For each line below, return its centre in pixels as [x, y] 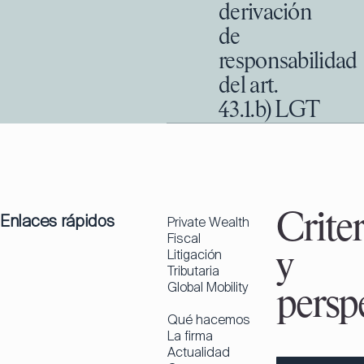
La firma [190, 336]
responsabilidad [288, 62]
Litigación [195, 255]
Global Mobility [208, 287]
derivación [266, 13]
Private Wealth [208, 222]
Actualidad [199, 352]
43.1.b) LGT [269, 110]
